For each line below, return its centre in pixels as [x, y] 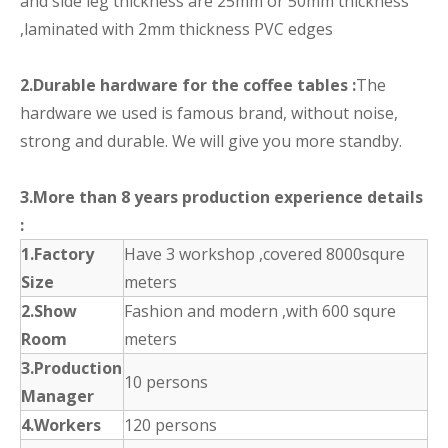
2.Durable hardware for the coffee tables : [188, 85]
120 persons [170, 425]
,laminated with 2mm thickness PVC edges [176, 29]
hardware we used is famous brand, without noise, [209, 113]
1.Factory [57, 254]
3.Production [71, 368]
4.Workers [61, 425]
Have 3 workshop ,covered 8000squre [264, 254]
